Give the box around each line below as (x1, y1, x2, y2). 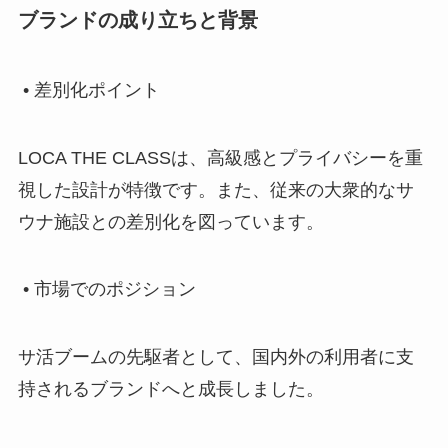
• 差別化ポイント (17, 79, 160, 100)
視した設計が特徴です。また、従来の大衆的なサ (17, 179, 414, 200)
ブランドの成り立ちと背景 (17, 9, 258, 32)
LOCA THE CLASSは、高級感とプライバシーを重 (17, 147, 423, 168)
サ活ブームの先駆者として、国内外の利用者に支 (17, 347, 414, 368)
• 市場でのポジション (17, 279, 196, 300)
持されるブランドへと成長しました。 (17, 379, 324, 400)
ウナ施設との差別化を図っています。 (17, 211, 324, 232)
